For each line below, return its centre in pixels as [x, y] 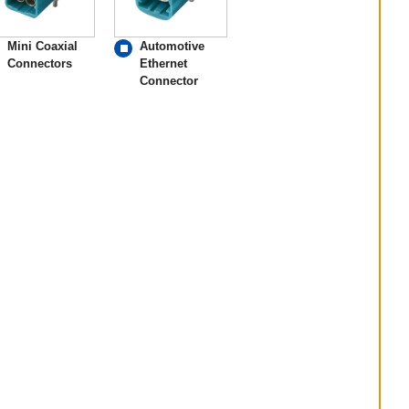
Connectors [39, 64]
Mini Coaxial [42, 47]
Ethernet [164, 64]
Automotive [173, 47]
